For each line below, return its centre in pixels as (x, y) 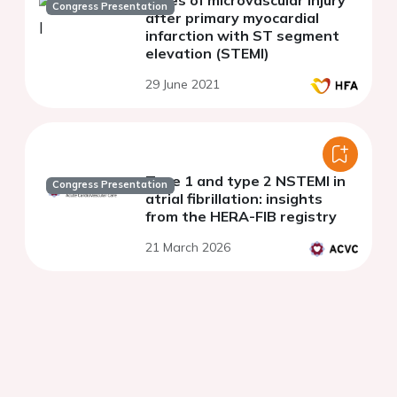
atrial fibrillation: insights (234, 199)
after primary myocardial (232, 18)
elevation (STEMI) (207, 54)
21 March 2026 (188, 248)
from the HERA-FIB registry (241, 217)
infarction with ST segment (242, 36)
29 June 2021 (183, 85)
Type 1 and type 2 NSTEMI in (245, 181)
